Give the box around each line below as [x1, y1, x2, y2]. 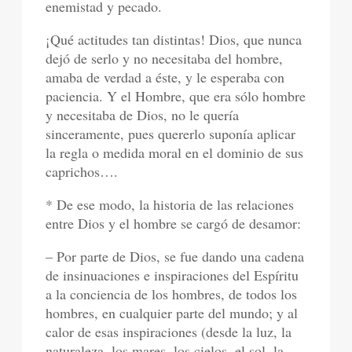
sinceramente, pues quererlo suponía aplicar [46, 124, 296, 144]
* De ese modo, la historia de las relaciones [46, 195, 295, 214]
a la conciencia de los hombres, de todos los [46, 284, 298, 304]
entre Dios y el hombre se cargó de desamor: [46, 214, 302, 233]
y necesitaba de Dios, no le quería [46, 105, 240, 125]
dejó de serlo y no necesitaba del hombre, [46, 49, 284, 68]
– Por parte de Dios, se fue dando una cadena [46, 247, 305, 266]
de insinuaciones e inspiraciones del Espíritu [46, 266, 299, 285]
